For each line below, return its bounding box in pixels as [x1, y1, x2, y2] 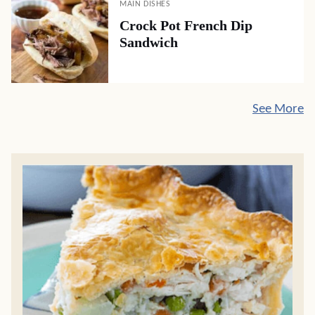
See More [252, 102, 304, 116]
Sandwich [120, 34, 178, 50]
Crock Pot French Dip [120, 17, 252, 33]
